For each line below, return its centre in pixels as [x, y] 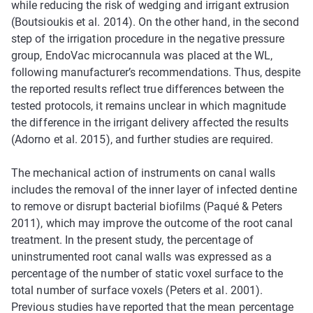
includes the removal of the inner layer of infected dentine [154, 189]
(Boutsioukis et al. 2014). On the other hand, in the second [155, 22]
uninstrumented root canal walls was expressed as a [141, 256]
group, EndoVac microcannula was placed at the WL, [142, 55]
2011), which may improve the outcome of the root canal [152, 223]
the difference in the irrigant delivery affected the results [150, 122]
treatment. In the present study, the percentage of [132, 240]
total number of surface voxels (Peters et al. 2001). [137, 290]
